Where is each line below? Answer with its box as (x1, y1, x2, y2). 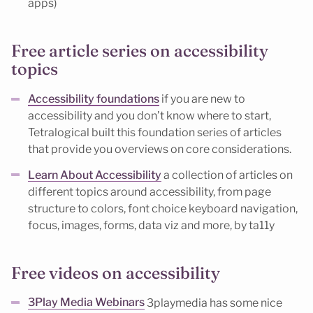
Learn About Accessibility (28, 168, 161, 182)
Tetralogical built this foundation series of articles (28, 125, 282, 139)
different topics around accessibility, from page (28, 184, 271, 198)
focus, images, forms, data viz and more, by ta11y (28, 218, 275, 232)
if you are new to (159, 92, 245, 105)
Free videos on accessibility (11, 262, 220, 283)
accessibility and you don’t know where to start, (28, 108, 271, 122)
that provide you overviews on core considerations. (28, 142, 291, 156)
